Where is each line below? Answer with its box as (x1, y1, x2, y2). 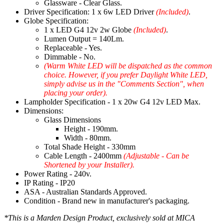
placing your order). (44, 88, 107, 97)
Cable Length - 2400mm (44, 151, 123, 160)
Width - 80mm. (64, 133, 111, 142)
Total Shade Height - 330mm (44, 142, 135, 151)
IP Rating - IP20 (24, 178, 75, 187)
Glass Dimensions (44, 115, 101, 124)
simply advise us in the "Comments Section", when (44, 79, 204, 88)
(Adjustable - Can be (123, 151, 189, 160)
